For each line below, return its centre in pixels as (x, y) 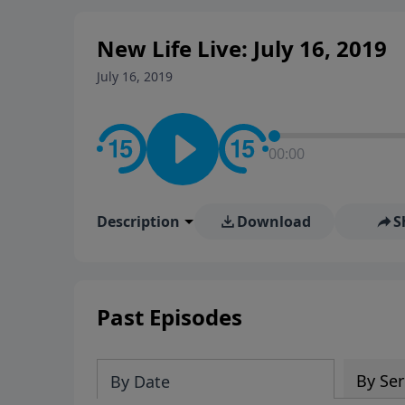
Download (273, 221)
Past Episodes (170, 316)
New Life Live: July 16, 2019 (242, 48)
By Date (140, 381)
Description (138, 221)
